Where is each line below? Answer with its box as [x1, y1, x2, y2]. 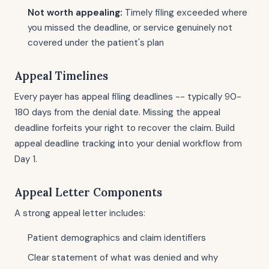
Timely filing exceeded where [122, 7, 247, 19]
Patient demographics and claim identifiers [28, 232, 206, 244]
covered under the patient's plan [28, 37, 164, 49]
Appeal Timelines [14, 68, 108, 83]
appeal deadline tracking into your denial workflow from [14, 138, 242, 150]
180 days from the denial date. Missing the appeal [14, 106, 220, 118]
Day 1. [14, 153, 37, 165]
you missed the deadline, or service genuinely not [28, 22, 232, 34]
